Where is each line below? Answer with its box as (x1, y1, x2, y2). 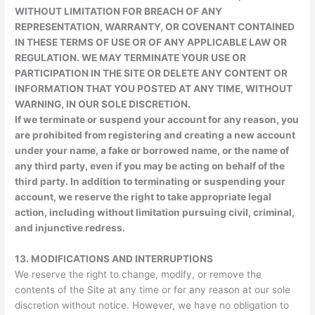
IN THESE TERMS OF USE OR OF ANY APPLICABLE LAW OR (15, 37, 288, 49)
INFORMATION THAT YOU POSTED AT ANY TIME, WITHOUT (15, 83, 293, 95)
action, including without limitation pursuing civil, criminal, (15, 207, 295, 219)
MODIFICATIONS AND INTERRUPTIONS (31, 252, 214, 264)
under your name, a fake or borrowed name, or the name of (15, 145, 290, 157)
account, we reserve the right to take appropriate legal (15, 191, 272, 203)
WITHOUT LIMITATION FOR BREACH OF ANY (15, 6, 223, 18)
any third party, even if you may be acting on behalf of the (15, 160, 285, 172)
